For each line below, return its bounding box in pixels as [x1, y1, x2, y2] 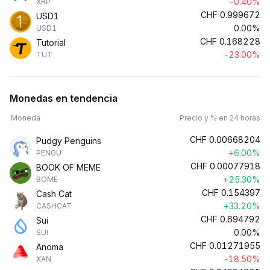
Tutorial [36, 37, 66, 48]
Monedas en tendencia [10, 92, 118, 104]
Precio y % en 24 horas [180, 113, 260, 122]
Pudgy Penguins [36, 136, 101, 146]
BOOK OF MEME [36, 162, 101, 172]
